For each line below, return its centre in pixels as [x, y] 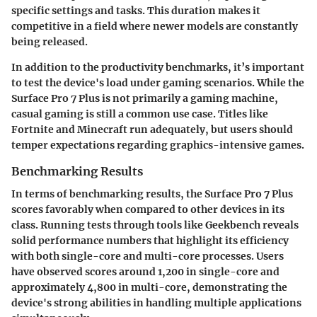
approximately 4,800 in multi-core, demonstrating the [149, 288]
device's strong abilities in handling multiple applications [156, 303]
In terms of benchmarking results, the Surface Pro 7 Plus [152, 194]
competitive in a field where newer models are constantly [155, 27]
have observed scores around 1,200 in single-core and [145, 272]
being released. [50, 42]
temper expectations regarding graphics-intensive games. [158, 145]
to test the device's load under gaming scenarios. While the [158, 83]
